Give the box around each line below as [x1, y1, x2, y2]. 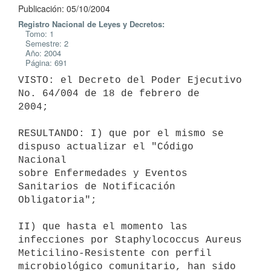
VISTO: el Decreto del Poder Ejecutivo [18, 74, 242, 86]
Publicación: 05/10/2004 [18, 2, 110, 15]
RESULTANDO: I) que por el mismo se [18, 128, 224, 139]
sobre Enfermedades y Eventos [18, 168, 188, 179]
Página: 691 [18, 57, 67, 68]
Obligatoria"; [18, 194, 97, 206]
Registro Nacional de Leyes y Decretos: [18, 18, 165, 30]
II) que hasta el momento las [18, 221, 188, 232]
